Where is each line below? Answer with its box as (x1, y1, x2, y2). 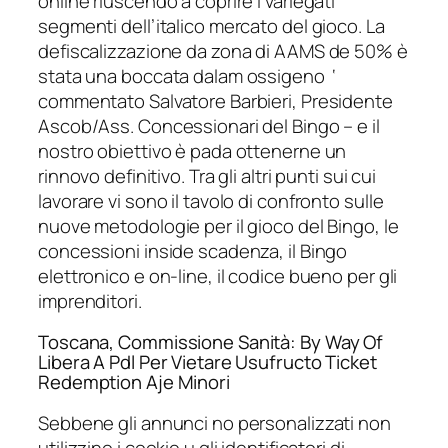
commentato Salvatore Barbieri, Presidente (38, 87, 393, 114)
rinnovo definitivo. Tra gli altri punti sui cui (38, 162, 377, 189)
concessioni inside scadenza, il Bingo (38, 237, 348, 264)
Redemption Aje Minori (38, 369, 230, 396)
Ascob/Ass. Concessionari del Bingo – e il (38, 112, 380, 139)
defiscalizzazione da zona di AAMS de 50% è (38, 37, 408, 64)
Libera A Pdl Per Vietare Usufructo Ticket (38, 349, 377, 376)
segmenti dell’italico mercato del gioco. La (38, 12, 385, 39)
